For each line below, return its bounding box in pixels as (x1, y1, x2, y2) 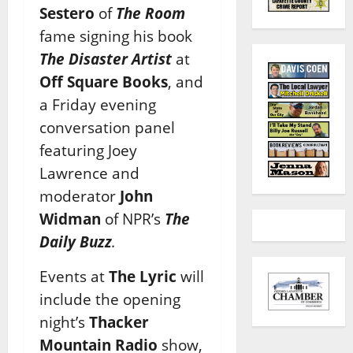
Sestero (39, 2, 95, 23)
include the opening (39, 288, 180, 309)
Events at (39, 266, 109, 286)
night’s (39, 311, 89, 332)
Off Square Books (39, 71, 168, 91)
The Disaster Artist (39, 48, 172, 69)
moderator (39, 185, 120, 206)
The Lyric (109, 266, 176, 286)
